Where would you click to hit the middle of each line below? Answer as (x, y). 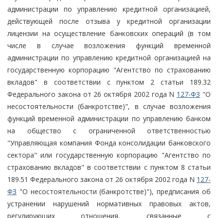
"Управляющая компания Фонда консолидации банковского (109, 143)
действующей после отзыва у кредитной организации (109, 21)
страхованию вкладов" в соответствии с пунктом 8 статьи (109, 167)
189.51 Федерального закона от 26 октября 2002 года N (102, 179)
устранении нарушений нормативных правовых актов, (109, 203)
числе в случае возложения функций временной (109, 45)
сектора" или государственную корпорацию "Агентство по (109, 155)
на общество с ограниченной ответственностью (109, 130)
